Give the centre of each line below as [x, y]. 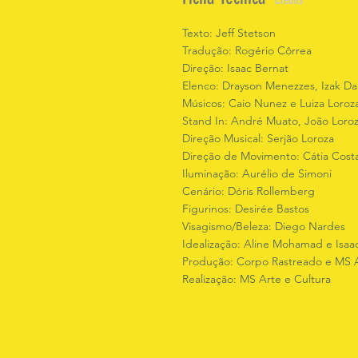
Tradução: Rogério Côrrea [247, 50]
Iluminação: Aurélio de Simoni [257, 173]
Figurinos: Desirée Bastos [246, 209]
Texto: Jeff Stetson [229, 33]
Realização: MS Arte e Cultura [257, 279]
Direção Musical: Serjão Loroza [258, 138]
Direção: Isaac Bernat [235, 68]
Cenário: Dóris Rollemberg [249, 191]
